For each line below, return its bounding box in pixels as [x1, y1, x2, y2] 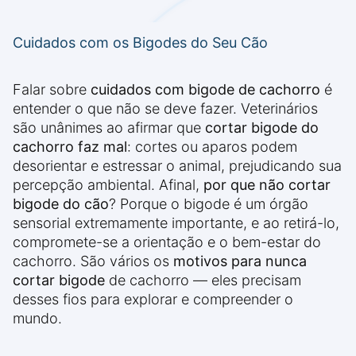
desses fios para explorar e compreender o [13, 291, 293, 308]
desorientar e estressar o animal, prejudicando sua [13, 157, 342, 175]
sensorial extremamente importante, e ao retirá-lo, [13, 215, 339, 232]
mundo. [13, 310, 62, 327]
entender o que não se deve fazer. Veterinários [13, 100, 318, 118]
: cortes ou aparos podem [127, 138, 297, 156]
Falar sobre [13, 81, 91, 99]
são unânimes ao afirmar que [13, 119, 205, 137]
